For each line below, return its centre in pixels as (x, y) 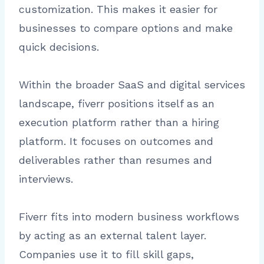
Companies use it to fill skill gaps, (106, 255)
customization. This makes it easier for (118, 9)
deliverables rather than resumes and (115, 160)
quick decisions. (59, 47)
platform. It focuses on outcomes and (116, 141)
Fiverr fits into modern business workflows (129, 217)
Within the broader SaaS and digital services (132, 85)
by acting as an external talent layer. (113, 236)
